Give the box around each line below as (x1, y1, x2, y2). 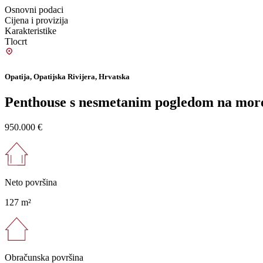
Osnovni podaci (5, 5, 63, 15)
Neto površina (5, 177, 57, 187)
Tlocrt (5, 36, 27, 47)
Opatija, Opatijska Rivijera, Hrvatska (5, 72, 130, 81)
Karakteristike (5, 26, 56, 36)
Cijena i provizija (5, 15, 68, 26)
